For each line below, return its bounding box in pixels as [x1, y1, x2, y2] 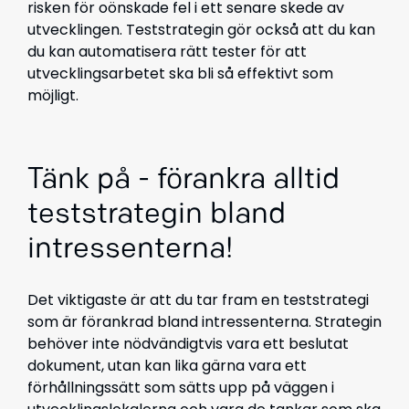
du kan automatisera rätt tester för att [27, 41, 307, 62]
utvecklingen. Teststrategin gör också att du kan [27, 19, 375, 40]
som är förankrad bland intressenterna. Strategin [27, 311, 382, 332]
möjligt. [27, 85, 82, 106]
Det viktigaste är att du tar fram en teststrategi [27, 289, 369, 310]
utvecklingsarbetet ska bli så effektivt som [27, 63, 333, 84]
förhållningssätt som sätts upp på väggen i [27, 377, 334, 398]
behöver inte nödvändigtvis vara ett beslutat [27, 333, 349, 354]
